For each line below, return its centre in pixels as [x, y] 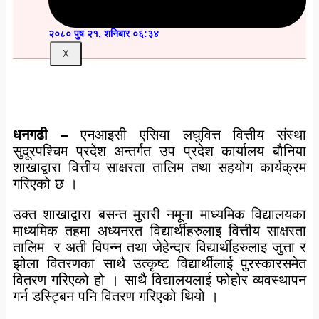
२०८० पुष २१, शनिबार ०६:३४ [104, 34]
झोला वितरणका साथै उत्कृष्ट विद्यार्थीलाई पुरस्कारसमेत [159, 264]
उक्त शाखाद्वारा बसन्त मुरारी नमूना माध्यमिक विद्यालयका [159, 215]
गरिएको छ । [45, 184]
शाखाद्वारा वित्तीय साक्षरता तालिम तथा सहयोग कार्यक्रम [159, 168]
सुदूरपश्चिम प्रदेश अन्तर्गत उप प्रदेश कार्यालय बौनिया [159, 151]
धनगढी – [41, 135]
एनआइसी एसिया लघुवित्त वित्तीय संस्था [187, 135]
